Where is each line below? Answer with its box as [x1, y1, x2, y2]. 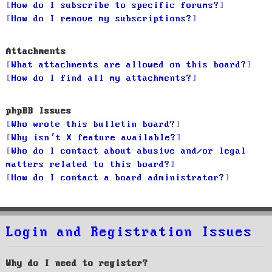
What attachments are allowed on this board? [12, 59, 246, 70]
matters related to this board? [6, 159, 170, 169]
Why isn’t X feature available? [12, 132, 176, 143]
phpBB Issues [6, 106, 72, 116]
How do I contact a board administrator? [12, 172, 225, 183]
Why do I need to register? [6, 258, 148, 268]
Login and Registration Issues [6, 225, 253, 240]
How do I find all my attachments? [12, 73, 192, 83]
